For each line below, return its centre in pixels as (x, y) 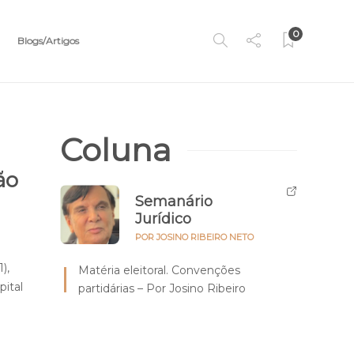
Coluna (116, 150)
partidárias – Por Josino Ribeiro (162, 288)
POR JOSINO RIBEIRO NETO (194, 237)
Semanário (174, 201)
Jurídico (163, 219)
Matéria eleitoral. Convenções (159, 270)
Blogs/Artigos (48, 41)
